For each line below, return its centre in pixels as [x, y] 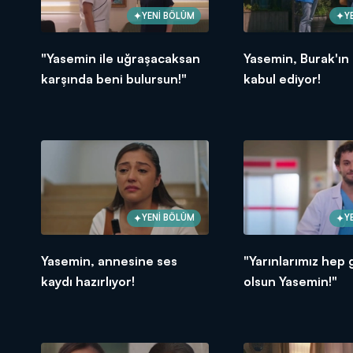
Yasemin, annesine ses [109, 260]
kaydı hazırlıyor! [88, 281]
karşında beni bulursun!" [114, 79]
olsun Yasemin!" [290, 281]
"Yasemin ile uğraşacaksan [121, 59]
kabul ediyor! [282, 79]
